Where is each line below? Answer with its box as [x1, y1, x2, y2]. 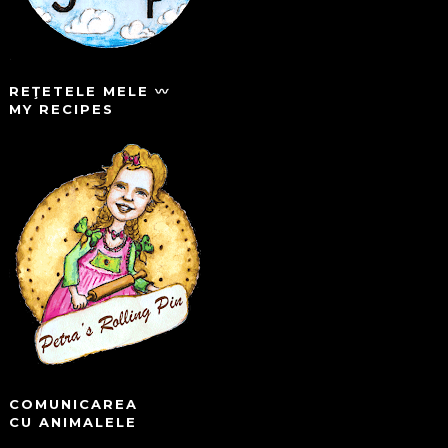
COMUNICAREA [8, 396, 138, 413]
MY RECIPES [8, 101, 114, 118]
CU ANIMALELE [8, 414, 137, 431]
